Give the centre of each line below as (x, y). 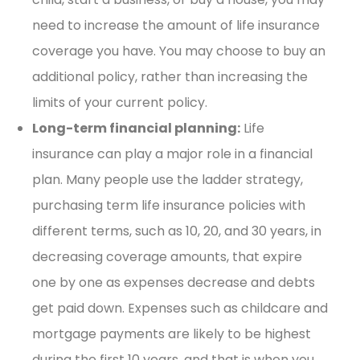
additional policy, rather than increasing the (170, 76)
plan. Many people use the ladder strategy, (168, 179)
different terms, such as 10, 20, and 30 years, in (177, 231)
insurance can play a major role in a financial (172, 153)
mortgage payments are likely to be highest (172, 333)
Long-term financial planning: (136, 128)
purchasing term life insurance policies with (169, 205)
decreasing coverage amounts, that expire (167, 256)
